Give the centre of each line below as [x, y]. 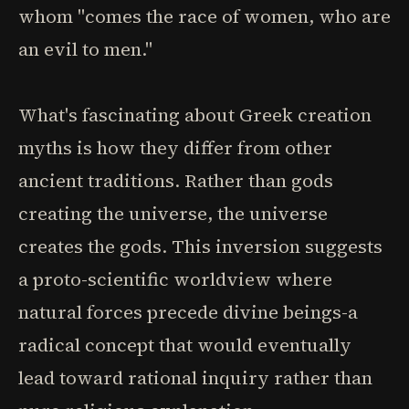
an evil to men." [85, 49]
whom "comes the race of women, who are [204, 16]
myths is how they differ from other [175, 148]
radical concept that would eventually [185, 345]
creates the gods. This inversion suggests [200, 246]
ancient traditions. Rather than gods [176, 181]
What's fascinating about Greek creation [195, 115]
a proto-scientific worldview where [175, 279]
